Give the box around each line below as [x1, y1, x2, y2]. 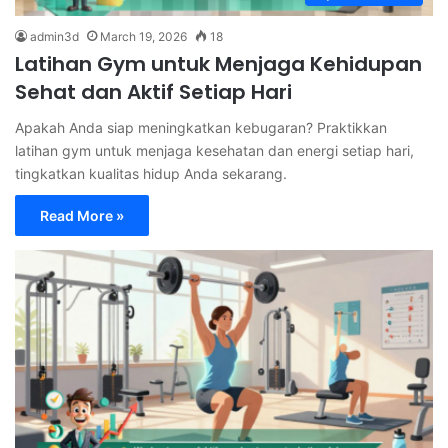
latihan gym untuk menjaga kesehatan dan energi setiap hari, [15, 141, 414, 159]
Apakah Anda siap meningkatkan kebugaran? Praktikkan [15, 118, 387, 136]
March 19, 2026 [100, 28, 187, 44]
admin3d [30, 28, 79, 44]
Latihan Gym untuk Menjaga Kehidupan [15, 49, 422, 78]
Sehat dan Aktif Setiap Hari [15, 77, 292, 106]
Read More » [40, 206, 124, 224]
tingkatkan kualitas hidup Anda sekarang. [15, 164, 287, 182]
